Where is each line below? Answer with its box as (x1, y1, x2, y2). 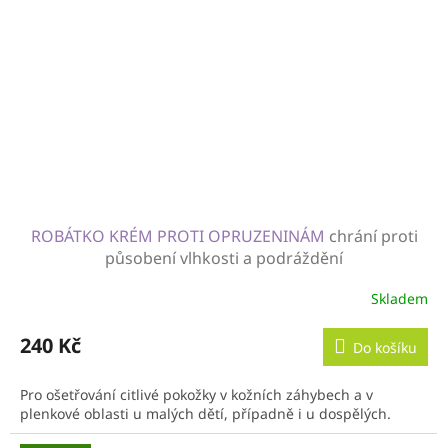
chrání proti (328, 224, 418, 247)
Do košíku (353, 337, 417, 357)
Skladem (371, 289, 428, 309)
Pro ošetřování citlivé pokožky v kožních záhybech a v (20, 384, 373, 404)
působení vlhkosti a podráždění (105, 246, 343, 269)
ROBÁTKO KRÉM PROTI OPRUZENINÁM (30, 224, 329, 247)
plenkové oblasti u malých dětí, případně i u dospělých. (20, 403, 395, 423)
